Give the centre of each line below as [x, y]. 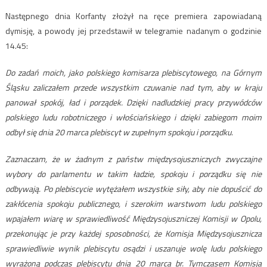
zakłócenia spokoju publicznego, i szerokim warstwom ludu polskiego [133, 204]
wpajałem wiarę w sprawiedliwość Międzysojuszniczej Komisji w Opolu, [133, 219]
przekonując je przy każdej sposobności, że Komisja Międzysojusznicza [133, 234]
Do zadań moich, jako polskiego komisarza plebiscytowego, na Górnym [133, 73]
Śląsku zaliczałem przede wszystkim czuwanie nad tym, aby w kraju [133, 88]
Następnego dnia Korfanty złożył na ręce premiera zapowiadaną [133, 16]
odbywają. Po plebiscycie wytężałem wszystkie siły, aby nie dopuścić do [133, 189]
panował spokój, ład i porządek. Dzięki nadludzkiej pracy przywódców [133, 103]
